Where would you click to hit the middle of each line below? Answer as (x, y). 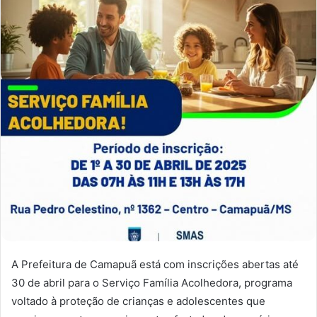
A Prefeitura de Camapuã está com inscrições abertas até (155, 264)
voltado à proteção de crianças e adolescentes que (138, 301)
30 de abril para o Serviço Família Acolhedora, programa (152, 282)
